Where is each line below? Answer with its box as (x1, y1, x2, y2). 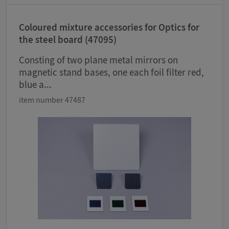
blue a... (19, 78, 52, 91)
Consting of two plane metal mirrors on (19, 54, 178, 66)
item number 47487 (19, 95, 85, 105)
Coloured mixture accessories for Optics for (19, 21, 199, 34)
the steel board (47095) (19, 33, 117, 46)
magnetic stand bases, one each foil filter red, (19, 66, 204, 79)
